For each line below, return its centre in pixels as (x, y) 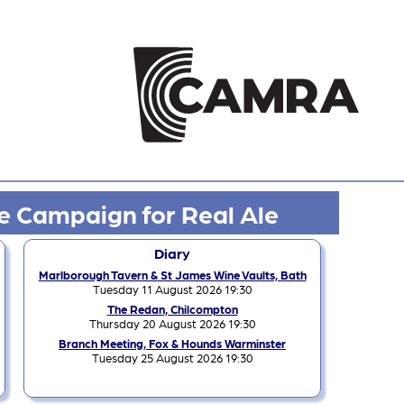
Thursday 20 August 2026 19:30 (172, 323)
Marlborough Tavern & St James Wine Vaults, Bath (172, 274)
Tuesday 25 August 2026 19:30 (172, 357)
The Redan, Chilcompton (172, 308)
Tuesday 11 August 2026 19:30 (172, 289)
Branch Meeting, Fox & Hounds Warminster (172, 343)
